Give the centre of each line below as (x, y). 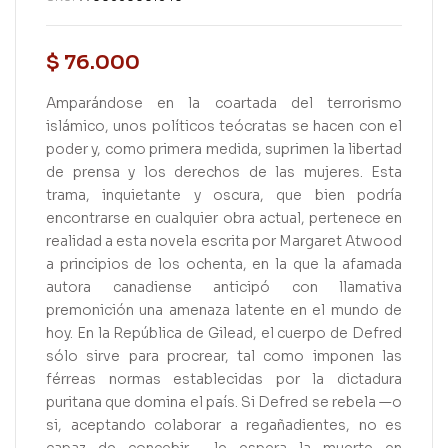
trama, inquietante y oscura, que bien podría (224, 195)
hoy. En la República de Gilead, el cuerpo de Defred (224, 333)
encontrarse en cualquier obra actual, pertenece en (224, 218)
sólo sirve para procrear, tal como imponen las (224, 356)
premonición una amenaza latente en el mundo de (224, 310)
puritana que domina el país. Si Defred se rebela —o (224, 402)
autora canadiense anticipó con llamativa (224, 287)
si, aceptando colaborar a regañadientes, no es (224, 425)
